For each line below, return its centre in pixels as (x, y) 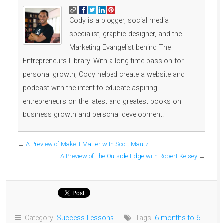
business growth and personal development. (93, 114)
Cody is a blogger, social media (119, 20)
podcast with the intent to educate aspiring (90, 88)
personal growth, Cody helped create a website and (104, 74)
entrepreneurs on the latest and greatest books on (102, 101)
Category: (39, 218)
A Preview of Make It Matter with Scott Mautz (87, 144)
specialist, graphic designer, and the (125, 34)
